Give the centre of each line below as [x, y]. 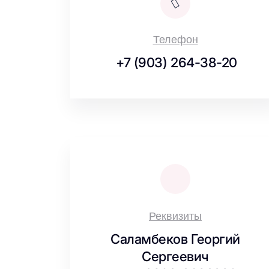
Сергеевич [175, 257]
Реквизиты [175, 216]
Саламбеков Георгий [175, 239]
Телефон [175, 40]
